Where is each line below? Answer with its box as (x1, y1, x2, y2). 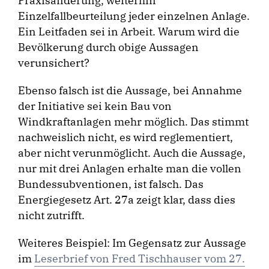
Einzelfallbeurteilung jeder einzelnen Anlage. (18, 9, 250, 23)
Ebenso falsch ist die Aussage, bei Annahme (18, 83, 242, 97)
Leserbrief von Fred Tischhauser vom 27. (34, 252, 245, 265)
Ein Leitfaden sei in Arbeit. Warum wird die (18, 25, 240, 38)
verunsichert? (18, 56, 89, 70)
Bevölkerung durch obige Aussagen (18, 40, 199, 54)
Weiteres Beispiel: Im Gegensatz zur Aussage (18, 236, 246, 250)
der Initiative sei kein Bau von (18, 99, 172, 113)
